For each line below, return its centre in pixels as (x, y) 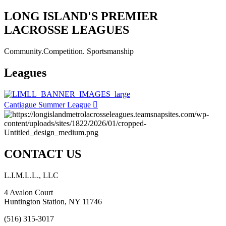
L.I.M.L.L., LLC (31, 175)
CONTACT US (43, 154)
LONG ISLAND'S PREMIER (81, 16)
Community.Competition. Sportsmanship (69, 51)
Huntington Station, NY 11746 (53, 201)
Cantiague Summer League (47, 105)
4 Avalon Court (29, 192)
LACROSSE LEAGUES (67, 30)
